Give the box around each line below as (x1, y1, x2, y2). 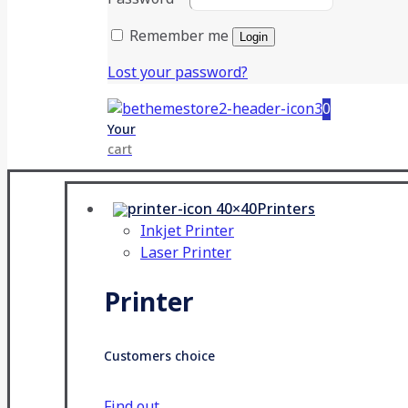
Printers (257, 198, 315, 220)
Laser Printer (140, 241, 231, 264)
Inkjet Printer (140, 219, 234, 242)
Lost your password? (107, 61, 248, 84)
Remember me (129, 25, 229, 47)
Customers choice (104, 347, 215, 367)
